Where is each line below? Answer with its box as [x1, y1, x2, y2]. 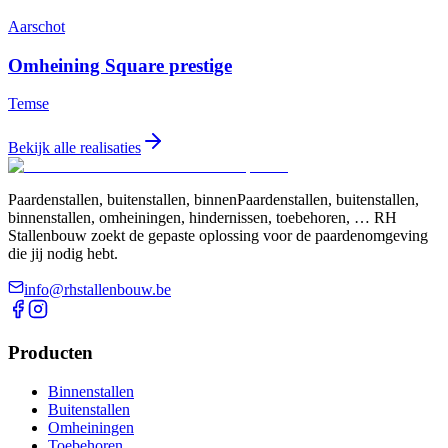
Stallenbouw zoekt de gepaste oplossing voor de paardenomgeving [8, 227, 428, 245]
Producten [8, 342, 93, 364]
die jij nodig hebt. [8, 245, 118, 263]
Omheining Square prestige [8, 54, 232, 76]
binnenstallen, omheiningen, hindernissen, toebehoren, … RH [8, 209, 397, 227]
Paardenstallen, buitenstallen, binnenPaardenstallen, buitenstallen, [8, 191, 419, 209]
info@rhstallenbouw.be [24, 281, 171, 299]
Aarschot [8, 18, 65, 35]
